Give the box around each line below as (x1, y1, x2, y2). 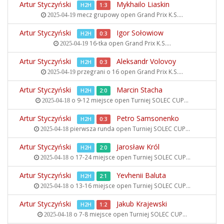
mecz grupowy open (75, 10, 137, 18)
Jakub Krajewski (116, 199, 167, 208)
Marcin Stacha (116, 85, 162, 94)
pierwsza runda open (68, 124, 132, 132)
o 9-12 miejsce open (70, 96, 131, 104)
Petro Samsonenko (116, 113, 179, 123)
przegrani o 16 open (75, 67, 137, 75)
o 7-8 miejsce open (71, 210, 129, 218)
